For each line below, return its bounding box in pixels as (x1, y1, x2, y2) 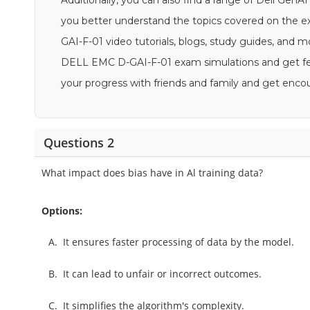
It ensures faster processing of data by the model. (63, 235, 295, 248)
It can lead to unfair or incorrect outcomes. (63, 267, 262, 280)
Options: (42, 204, 83, 217)
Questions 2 (43, 134, 114, 151)
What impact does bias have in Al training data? (42, 166, 264, 179)
